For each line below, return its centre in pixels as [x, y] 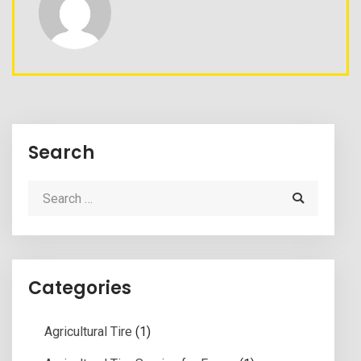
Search [61, 153]
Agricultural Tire [88, 332]
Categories [80, 288]
